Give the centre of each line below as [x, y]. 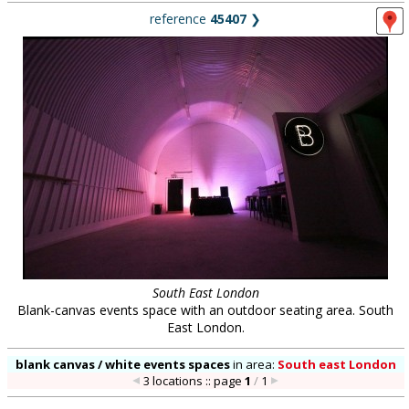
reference [180, 19]
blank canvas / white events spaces [122, 364]
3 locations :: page [194, 381]
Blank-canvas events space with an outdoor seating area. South [205, 310]
